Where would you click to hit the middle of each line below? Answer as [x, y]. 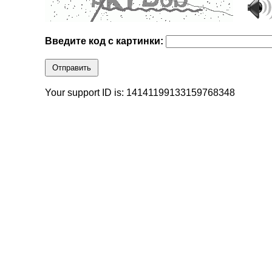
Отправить [72, 68]
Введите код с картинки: [106, 41]
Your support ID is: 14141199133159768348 [140, 93]
